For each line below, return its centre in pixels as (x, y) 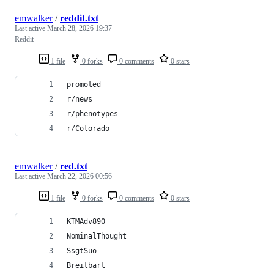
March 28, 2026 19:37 (80, 28)
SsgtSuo (82, 250)
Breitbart (86, 265)
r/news (80, 99)
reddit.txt (79, 18)
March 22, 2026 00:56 (80, 176)
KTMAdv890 (86, 221)
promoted (84, 84)
